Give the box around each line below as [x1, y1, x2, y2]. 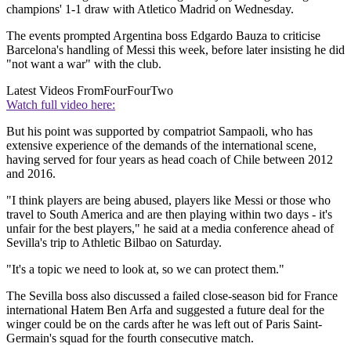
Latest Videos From [6, 84, 103, 98]
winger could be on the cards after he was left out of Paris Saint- [6, 317, 322, 331]
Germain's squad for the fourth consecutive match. [6, 331, 254, 346]
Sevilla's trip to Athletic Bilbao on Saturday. [6, 236, 222, 250]
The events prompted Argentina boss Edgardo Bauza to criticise [6, 29, 320, 43]
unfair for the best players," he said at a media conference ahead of [6, 222, 334, 236]
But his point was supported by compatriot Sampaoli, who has [6, 125, 313, 139]
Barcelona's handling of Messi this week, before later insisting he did [6, 43, 345, 57]
